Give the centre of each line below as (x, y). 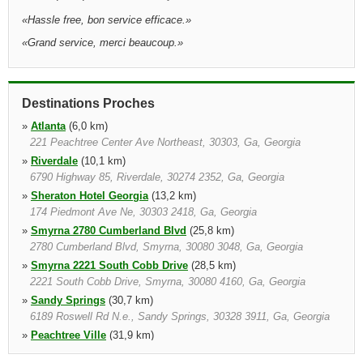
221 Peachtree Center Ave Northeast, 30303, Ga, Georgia (165, 142)
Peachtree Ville (68, 335)
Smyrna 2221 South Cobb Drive (109, 265)
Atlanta (48, 126)
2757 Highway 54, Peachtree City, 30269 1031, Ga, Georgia (170, 351)
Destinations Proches (88, 103)
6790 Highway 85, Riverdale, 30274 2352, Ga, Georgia (157, 177)
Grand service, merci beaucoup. (102, 43)
